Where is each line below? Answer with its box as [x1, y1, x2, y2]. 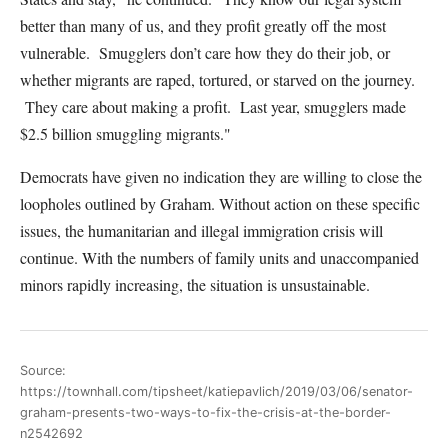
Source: [20, 362, 66, 378]
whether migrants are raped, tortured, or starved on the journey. [20, 69, 415, 90]
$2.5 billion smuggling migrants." [20, 123, 231, 144]
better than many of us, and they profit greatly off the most [20, 15, 386, 36]
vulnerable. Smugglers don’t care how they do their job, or [20, 42, 390, 63]
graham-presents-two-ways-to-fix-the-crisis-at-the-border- [20, 404, 391, 420]
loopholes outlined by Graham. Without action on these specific [20, 193, 420, 214]
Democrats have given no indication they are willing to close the [20, 166, 422, 187]
